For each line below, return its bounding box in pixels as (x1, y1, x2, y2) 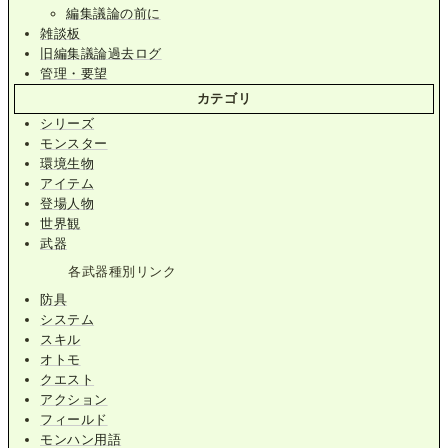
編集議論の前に (66, 6, 161, 22)
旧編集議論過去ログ (40, 46, 162, 62)
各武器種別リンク (68, 264, 177, 280)
